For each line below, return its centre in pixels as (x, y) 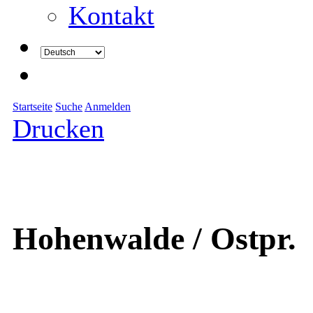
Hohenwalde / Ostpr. (154, 239)
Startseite (32, 107)
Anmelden (108, 107)
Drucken (58, 129)
